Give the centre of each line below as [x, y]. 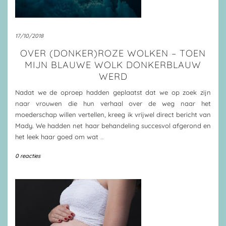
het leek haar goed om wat [58, 137]
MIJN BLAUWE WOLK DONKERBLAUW [113, 65]
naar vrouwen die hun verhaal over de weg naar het [113, 103]
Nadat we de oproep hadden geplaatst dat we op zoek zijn [113, 92]
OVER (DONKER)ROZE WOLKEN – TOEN [113, 53]
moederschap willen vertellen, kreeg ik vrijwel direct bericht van [113, 115]
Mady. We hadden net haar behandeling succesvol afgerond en [113, 126]
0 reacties [28, 156]
